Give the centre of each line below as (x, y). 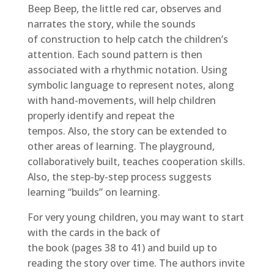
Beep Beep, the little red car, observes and (124, 9)
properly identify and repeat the (101, 116)
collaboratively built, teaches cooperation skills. (136, 162)
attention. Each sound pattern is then (115, 55)
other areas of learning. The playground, (121, 146)
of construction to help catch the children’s (128, 39)
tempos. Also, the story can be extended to (127, 131)
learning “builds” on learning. (94, 192)
